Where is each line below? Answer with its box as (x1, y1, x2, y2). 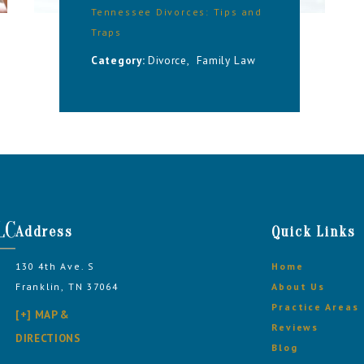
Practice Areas (271, 300, 359, 313)
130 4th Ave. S (15, 259, 95, 272)
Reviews (271, 320, 318, 333)
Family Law (196, 53, 256, 68)
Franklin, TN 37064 (15, 279, 119, 292)
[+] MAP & (15, 306, 71, 322)
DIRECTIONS (15, 330, 81, 345)
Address (15, 223, 73, 241)
